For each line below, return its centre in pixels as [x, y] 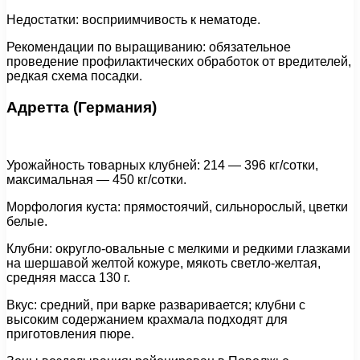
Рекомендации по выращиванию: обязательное [149, 47]
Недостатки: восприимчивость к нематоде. [133, 19]
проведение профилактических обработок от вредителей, [179, 61]
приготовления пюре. [70, 334]
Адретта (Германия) [82, 107]
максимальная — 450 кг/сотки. [96, 180]
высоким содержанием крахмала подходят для [147, 320]
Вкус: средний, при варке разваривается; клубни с [156, 305]
